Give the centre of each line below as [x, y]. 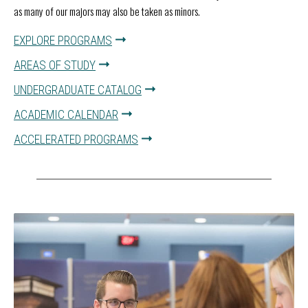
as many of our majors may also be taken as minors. [107, 11]
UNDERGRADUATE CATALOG [78, 90]
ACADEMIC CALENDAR [66, 115]
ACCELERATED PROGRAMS [76, 140]
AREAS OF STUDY [55, 66]
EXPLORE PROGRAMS [63, 41]
